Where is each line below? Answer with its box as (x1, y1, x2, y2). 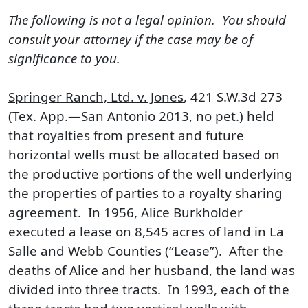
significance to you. (8, 49, 120, 67)
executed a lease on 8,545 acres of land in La (8, 222, 284, 241)
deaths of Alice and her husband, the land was (8, 261, 295, 279)
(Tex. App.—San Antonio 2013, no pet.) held (8, 107, 274, 125)
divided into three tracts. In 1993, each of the (8, 280, 289, 298)
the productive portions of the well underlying (8, 164, 293, 183)
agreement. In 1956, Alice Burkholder (8, 203, 243, 221)
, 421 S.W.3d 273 (184, 87, 283, 106)
